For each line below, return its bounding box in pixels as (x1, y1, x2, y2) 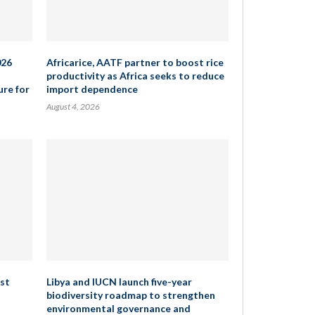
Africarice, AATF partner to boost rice (46, 56, 224, 68)
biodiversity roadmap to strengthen (46, 289, 215, 301)
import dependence (46, 83, 138, 95)
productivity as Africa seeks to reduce (46, 70, 224, 82)
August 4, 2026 (46, 101, 100, 112)
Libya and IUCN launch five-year (46, 276, 192, 288)
